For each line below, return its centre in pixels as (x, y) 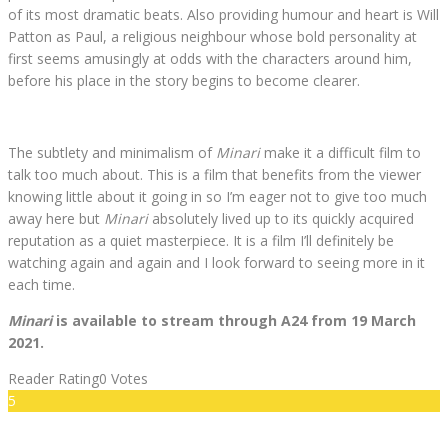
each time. (41, 285)
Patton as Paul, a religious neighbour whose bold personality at (212, 37)
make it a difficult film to (340, 153)
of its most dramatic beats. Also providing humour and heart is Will (223, 15)
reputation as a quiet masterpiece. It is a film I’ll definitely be (201, 241)
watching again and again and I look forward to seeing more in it (216, 263)
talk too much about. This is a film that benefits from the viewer (214, 175)
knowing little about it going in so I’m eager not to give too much (217, 197)
